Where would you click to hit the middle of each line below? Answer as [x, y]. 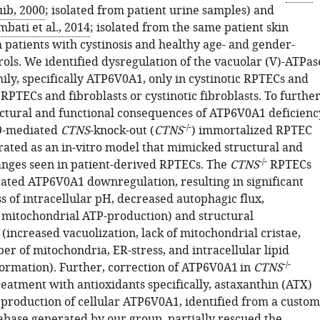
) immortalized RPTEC [251, 131]
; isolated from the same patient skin [189, 28]
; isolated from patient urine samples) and [159, 11]
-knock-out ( [122, 131]
